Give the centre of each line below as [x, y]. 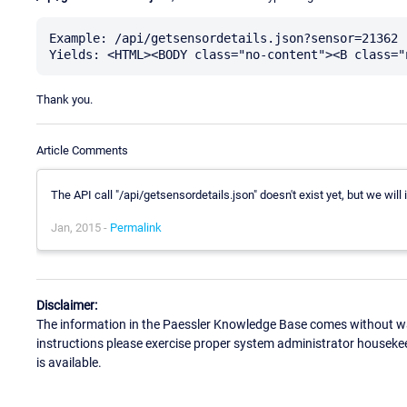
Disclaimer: [67, 306]
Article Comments [82, 150]
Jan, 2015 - [80, 227]
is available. [69, 363]
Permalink [136, 227]
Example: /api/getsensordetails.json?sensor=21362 [223, 38]
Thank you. [65, 99]
